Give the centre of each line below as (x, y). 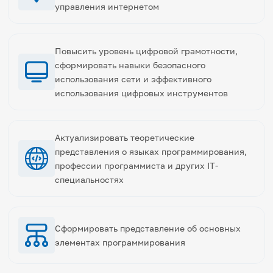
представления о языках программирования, (151, 151)
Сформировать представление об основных (148, 228)
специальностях (90, 179)
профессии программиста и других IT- (137, 165)
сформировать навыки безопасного (130, 65)
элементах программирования (120, 242)
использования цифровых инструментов (142, 93)
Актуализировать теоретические (125, 137)
